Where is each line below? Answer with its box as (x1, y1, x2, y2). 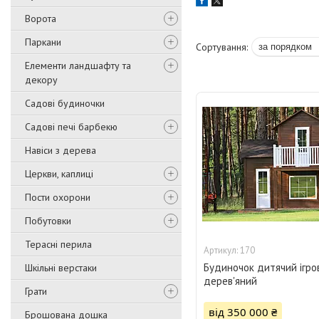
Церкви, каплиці (25, 167, 93, 180)
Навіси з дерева (25, 144, 96, 157)
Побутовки (25, 214, 71, 227)
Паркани (25, 36, 61, 48)
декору (25, 73, 58, 86)
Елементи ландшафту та (25, 59, 131, 72)
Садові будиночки (25, 97, 105, 110)
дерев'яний (204, 274, 258, 288)
